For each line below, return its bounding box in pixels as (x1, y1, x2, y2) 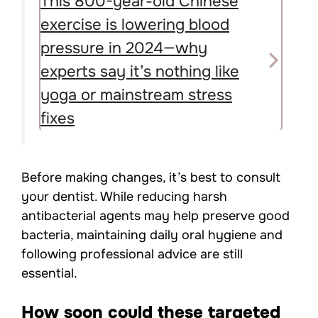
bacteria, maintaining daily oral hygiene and (21, 226, 283, 243)
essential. (21, 265, 77, 281)
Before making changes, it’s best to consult (21, 169, 280, 185)
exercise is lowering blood (40, 15, 229, 35)
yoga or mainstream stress (40, 85, 232, 106)
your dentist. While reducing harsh (21, 188, 227, 204)
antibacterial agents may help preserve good (21, 207, 290, 224)
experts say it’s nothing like (40, 62, 239, 82)
